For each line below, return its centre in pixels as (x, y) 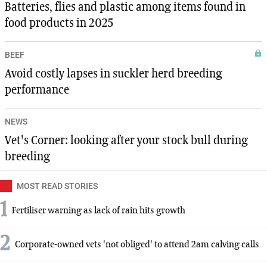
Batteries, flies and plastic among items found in (125, 7)
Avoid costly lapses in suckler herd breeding (114, 74)
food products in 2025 (59, 24)
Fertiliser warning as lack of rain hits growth (99, 211)
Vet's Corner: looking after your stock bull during (126, 141)
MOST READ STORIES (57, 186)
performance (37, 90)
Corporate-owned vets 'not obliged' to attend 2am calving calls (137, 245)
